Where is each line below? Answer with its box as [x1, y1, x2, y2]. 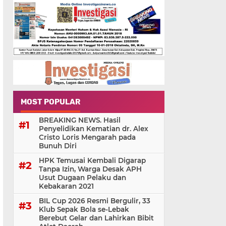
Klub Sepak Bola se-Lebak [39, 205, 129, 214]
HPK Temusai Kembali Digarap [39, 156, 146, 165]
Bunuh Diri [39, 142, 77, 150]
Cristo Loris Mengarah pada [39, 133, 136, 142]
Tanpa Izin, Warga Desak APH [39, 165, 142, 174]
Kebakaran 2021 [39, 182, 94, 191]
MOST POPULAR [21, 97, 80, 107]
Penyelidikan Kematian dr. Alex [39, 125, 148, 133]
